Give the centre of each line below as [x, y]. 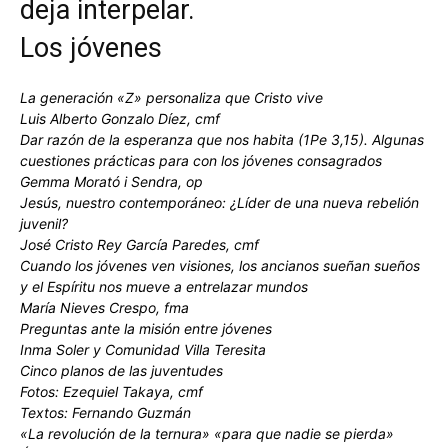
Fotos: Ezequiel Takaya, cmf [111, 391]
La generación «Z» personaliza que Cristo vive [171, 97]
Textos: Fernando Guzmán [105, 412]
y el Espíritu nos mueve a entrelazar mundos [164, 286]
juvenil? [44, 223]
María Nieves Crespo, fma [104, 307]
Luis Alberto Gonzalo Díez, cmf [120, 118]
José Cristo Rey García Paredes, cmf [139, 244]
